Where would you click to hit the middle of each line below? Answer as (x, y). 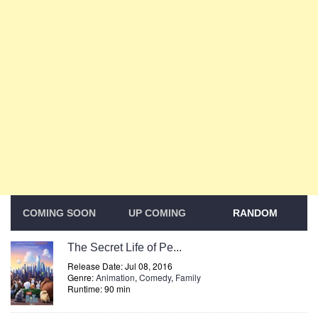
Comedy (155, 277)
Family (188, 277)
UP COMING (158, 213)
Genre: (82, 277)
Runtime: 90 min (99, 289)
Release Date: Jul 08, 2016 (120, 266)
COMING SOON (60, 213)
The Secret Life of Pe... (125, 247)
